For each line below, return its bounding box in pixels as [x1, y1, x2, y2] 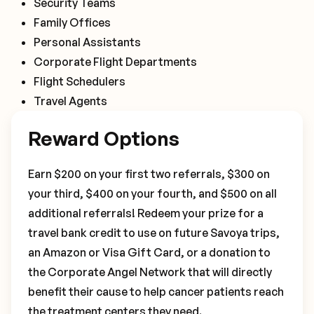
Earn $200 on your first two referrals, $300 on [28, 167, 270, 181]
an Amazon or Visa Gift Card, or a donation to [28, 245, 271, 259]
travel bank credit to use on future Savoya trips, [28, 226, 280, 240]
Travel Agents [34, 94, 107, 108]
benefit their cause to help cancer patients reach [28, 285, 284, 299]
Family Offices [34, 15, 111, 29]
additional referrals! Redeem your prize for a [28, 206, 264, 220]
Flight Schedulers [34, 74, 125, 88]
